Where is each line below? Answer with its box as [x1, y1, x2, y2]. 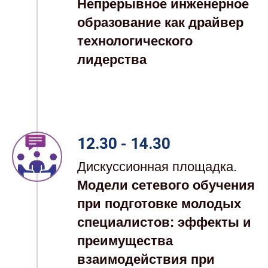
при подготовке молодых [77, 196, 241, 212]
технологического [77, 33, 193, 49]
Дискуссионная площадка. [77, 159, 237, 175]
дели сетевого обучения [96, 178, 255, 193]
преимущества [77, 233, 173, 249]
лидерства [77, 52, 147, 68]
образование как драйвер [77, 15, 243, 31]
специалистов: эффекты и [77, 215, 251, 230]
